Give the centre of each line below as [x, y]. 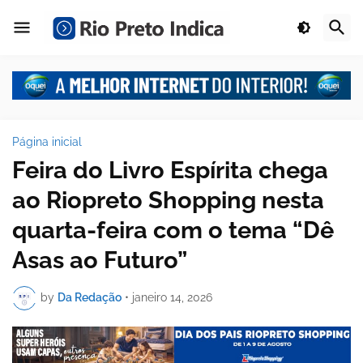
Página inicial [47, 141]
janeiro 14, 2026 [172, 298]
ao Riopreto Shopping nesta [168, 200]
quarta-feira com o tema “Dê [173, 230]
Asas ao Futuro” [100, 260]
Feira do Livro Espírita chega [170, 170]
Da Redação [90, 298]
